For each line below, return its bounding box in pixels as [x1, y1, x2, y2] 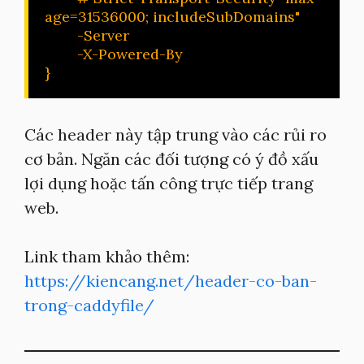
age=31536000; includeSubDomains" [45, 7, 300, 26]
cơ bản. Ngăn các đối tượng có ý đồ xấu [24, 149, 318, 169]
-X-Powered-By [45, 45, 77, 63]
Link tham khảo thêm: [24, 246, 189, 266]
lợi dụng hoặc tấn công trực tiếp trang [24, 173, 313, 193]
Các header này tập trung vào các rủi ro [24, 124, 327, 145]
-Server [45, 26, 77, 45]
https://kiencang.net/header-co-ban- [24, 271, 317, 291]
